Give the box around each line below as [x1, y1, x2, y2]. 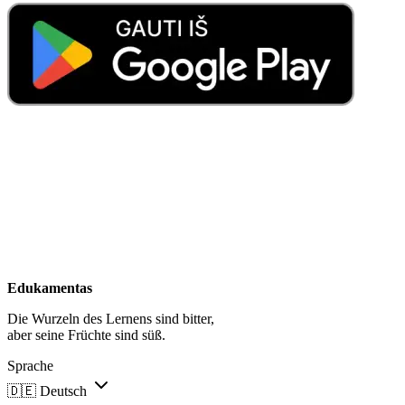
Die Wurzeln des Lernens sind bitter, [7, 310, 214, 326]
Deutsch [40, 382, 87, 399]
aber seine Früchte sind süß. [7, 326, 165, 343]
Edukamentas [7, 279, 92, 296]
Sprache [7, 357, 53, 373]
